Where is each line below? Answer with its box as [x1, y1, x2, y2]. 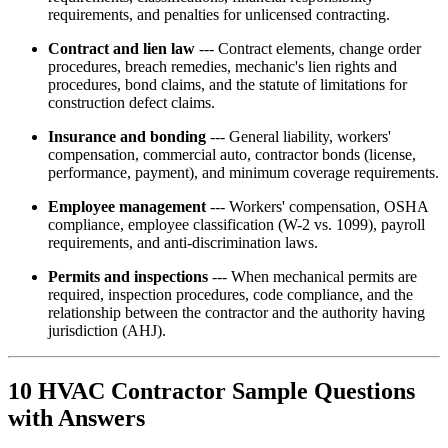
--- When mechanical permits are [208, 268, 417, 286]
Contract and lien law [48, 40, 195, 58]
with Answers [8, 405, 145, 432]
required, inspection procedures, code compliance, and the [48, 286, 413, 304]
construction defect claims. [48, 94, 215, 112]
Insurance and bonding [48, 128, 206, 146]
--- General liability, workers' [206, 128, 391, 146]
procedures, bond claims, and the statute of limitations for [48, 76, 407, 94]
